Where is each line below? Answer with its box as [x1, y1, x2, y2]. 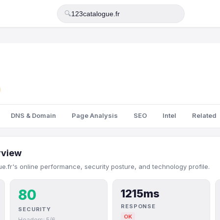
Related [192, 111, 217, 119]
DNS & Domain [11, 111, 56, 119]
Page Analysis [72, 111, 118, 119]
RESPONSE [121, 203, 156, 210]
